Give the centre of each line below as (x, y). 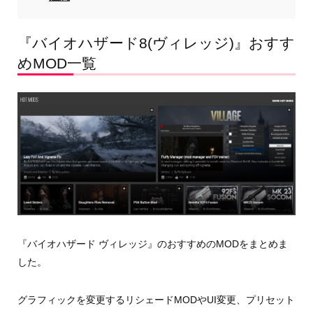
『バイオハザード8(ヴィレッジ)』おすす (156, 43)
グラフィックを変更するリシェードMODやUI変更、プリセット (156, 299)
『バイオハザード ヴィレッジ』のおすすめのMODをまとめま (152, 243)
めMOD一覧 (57, 63)
